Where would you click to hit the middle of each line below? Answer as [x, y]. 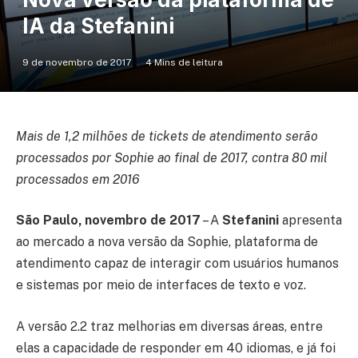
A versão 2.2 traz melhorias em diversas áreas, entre [169, 326]
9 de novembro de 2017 [77, 62]
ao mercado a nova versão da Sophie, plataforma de [167, 242]
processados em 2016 [78, 179]
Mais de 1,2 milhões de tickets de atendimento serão [167, 136]
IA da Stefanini [98, 26]
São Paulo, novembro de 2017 [108, 221]
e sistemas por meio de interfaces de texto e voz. [161, 285]
